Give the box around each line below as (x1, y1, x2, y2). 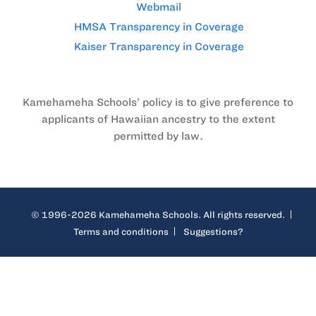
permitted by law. (113, 130, 203, 142)
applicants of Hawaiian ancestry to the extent (41, 113, 275, 125)
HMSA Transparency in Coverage (73, 20, 244, 32)
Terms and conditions (73, 226, 169, 236)
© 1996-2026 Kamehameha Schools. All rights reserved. (30, 209, 285, 219)
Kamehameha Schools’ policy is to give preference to (23, 96, 293, 108)
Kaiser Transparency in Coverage (73, 40, 244, 52)
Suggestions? (183, 226, 243, 236)
